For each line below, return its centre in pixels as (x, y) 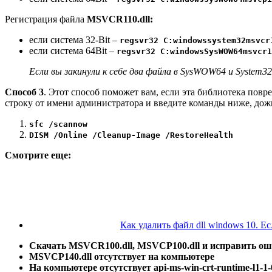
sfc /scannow (58, 124)
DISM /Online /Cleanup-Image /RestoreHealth (131, 135)
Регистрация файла (46, 19)
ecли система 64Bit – (73, 50)
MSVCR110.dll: (120, 19)
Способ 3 (24, 92)
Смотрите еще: (38, 155)
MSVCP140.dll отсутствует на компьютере (122, 256)
